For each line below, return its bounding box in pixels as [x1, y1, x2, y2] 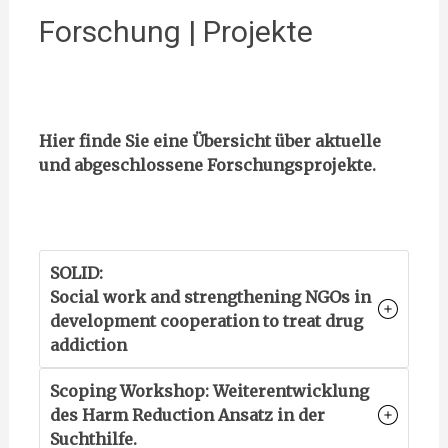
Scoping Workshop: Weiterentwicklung [49, 381, 369, 401]
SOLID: [49, 263, 103, 283]
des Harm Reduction [49, 405, 214, 425]
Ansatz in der [217, 405, 325, 425]
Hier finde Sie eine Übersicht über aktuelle [38, 131, 381, 151]
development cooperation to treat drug [49, 311, 363, 331]
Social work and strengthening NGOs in [49, 287, 371, 307]
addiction [49, 335, 127, 355]
